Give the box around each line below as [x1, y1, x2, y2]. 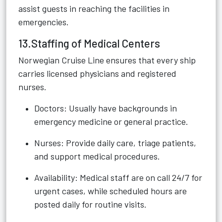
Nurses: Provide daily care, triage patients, [34, 137, 196, 148]
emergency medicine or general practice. [34, 116, 188, 127]
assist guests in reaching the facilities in [18, 3, 169, 14]
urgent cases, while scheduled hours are [34, 185, 187, 196]
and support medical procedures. [34, 151, 160, 162]
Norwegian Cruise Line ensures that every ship [18, 55, 196, 65]
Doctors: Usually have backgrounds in [34, 103, 177, 113]
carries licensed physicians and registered [18, 68, 176, 79]
